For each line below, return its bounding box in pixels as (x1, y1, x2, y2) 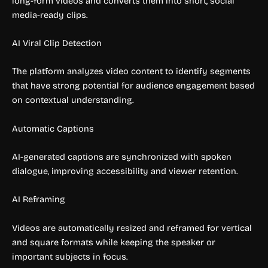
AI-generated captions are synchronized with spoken (12, 151, 232, 163)
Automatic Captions (12, 123, 94, 134)
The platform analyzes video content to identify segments (12, 66, 251, 77)
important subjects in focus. (12, 251, 128, 262)
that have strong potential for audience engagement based (12, 80, 255, 92)
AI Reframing (12, 194, 65, 205)
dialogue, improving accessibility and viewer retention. (12, 166, 238, 177)
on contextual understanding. (12, 95, 134, 106)
